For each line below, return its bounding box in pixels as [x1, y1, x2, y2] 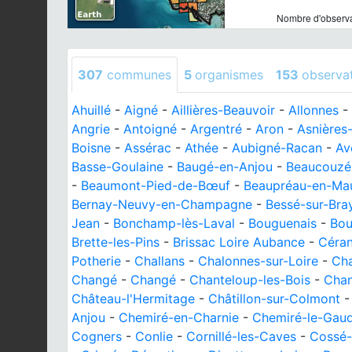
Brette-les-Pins [71, 234, 159, 250]
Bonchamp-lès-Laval [113, 215, 235, 231]
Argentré [190, 121, 242, 137]
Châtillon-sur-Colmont [208, 291, 340, 306]
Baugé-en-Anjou [177, 159, 273, 174]
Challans [134, 253, 185, 269]
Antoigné [123, 121, 177, 137]
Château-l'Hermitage [71, 291, 195, 306]
